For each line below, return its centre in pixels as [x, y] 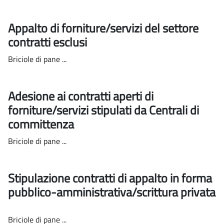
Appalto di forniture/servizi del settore [103, 28]
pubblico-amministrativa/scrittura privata [112, 192]
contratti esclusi [49, 42]
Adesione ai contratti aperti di [81, 96]
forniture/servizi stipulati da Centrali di [103, 110]
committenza [42, 124]
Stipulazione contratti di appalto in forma [110, 178]
